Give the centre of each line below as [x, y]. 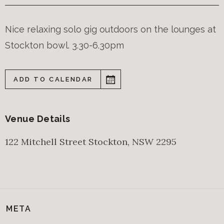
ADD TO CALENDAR [53, 79]
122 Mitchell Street [47, 142]
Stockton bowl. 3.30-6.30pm [64, 45]
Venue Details [38, 119]
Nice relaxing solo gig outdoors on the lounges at [110, 29]
